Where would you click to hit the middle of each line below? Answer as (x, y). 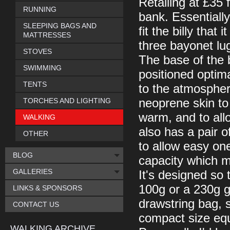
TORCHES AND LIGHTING (67, 101)
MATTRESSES (47, 35)
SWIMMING (42, 68)
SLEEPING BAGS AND (60, 26)
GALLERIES (33, 171)
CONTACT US (36, 204)
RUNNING (40, 9)
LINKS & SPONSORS (47, 188)
